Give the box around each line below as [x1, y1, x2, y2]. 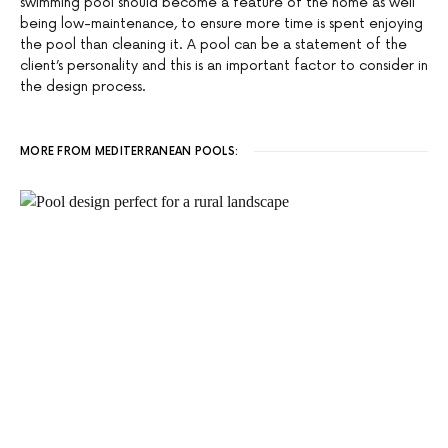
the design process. [20, 78, 146, 96]
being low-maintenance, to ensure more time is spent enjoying [20, 15, 423, 33]
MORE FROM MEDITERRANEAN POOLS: [20, 145, 239, 159]
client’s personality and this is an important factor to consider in [20, 57, 428, 75]
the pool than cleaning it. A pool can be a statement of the [20, 36, 407, 54]
